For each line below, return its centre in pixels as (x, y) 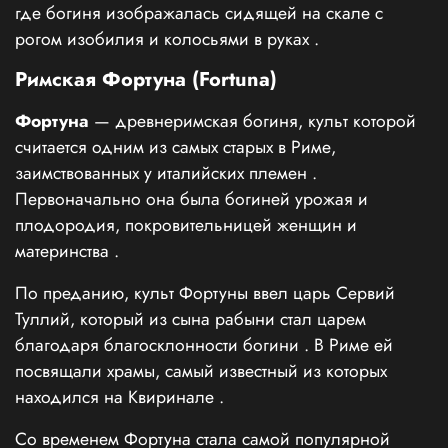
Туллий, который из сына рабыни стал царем (190, 319)
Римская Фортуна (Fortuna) (146, 80)
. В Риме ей (348, 345)
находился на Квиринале (117, 397)
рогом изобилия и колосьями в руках (164, 39)
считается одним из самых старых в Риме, (175, 147)
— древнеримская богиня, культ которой (252, 121)
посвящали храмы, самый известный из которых (201, 371)
